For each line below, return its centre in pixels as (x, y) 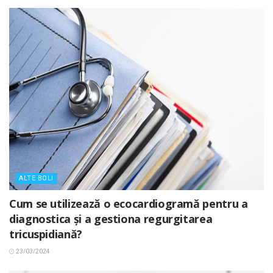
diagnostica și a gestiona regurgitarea (111, 219)
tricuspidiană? (46, 234)
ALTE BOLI (36, 179)
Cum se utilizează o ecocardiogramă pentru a (129, 204)
